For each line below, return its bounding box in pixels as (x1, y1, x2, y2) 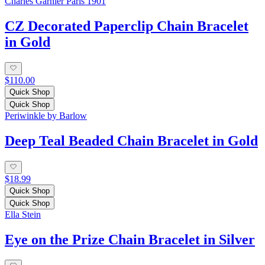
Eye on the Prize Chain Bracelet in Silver (5, 232, 255, 248)
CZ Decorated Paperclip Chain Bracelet (5, 18, 248, 34)
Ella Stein (5, 209, 41, 220)
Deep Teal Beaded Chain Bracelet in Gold (5, 133, 258, 149)
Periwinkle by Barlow (5, 111, 87, 121)
